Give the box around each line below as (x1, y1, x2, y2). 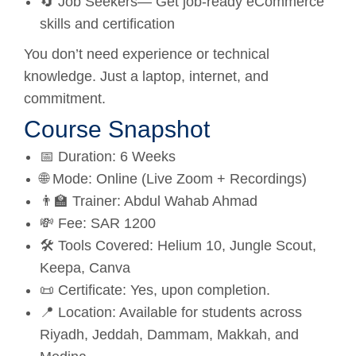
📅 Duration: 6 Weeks (40, 148, 176, 164)
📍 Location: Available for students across (40, 304, 302, 320)
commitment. (24, 90, 106, 106)
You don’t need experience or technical (24, 45, 269, 62)
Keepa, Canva (40, 259, 130, 276)
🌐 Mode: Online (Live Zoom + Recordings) (40, 170, 307, 187)
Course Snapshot (24, 115, 210, 142)
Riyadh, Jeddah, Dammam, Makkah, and (40, 326, 299, 342)
